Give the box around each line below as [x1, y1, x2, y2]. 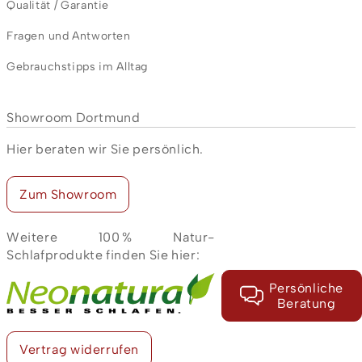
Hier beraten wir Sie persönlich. [6, 141, 204, 157]
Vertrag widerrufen [19, 341, 139, 357]
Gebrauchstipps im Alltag [6, 60, 148, 74]
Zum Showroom [19, 187, 117, 202]
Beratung [276, 295, 336, 311]
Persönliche [269, 280, 343, 296]
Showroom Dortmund [6, 110, 141, 125]
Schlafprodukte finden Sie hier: [6, 247, 200, 263]
